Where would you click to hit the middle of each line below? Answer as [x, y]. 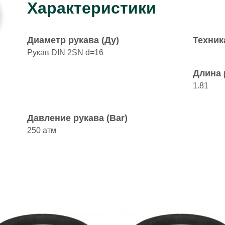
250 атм [42, 130]
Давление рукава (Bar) [77, 118]
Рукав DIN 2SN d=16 [65, 52]
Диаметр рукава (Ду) [73, 40]
